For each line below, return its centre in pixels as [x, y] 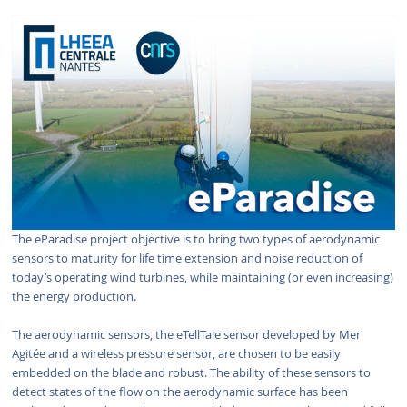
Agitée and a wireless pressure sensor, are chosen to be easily [176, 354]
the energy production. [74, 297]
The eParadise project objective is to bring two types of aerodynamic [195, 240]
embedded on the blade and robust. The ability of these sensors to [191, 373]
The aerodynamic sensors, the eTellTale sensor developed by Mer [186, 335]
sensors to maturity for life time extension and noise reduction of [187, 259]
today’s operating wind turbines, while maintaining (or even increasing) [202, 278]
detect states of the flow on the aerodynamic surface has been [179, 392]
